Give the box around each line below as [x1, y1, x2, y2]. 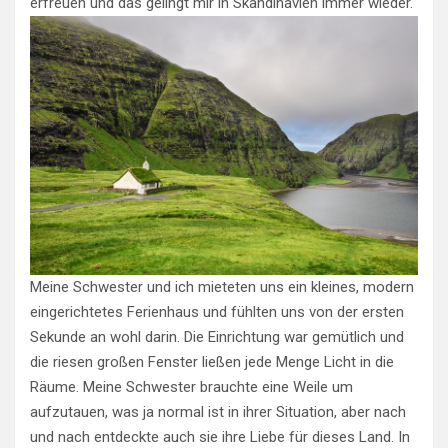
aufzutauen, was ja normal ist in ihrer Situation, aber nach [30, 402, 406, 421]
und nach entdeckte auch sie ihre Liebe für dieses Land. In [30, 427, 410, 446]
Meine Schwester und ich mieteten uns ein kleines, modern [30, 277, 414, 296]
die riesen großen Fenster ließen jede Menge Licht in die [30, 352, 394, 371]
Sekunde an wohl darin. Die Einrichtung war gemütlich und [30, 327, 404, 346]
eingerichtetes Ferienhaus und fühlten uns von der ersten [30, 302, 404, 321]
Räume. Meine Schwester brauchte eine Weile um [30, 377, 353, 396]
